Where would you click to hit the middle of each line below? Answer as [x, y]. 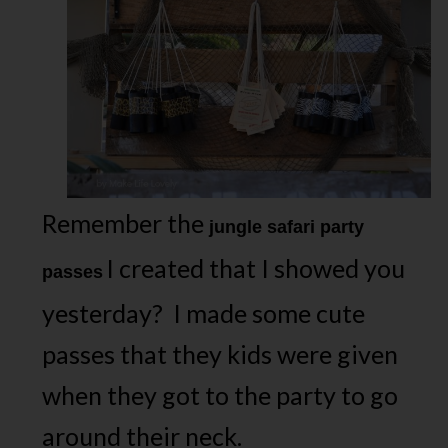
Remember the [126, 223]
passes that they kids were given [220, 354]
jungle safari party [287, 227]
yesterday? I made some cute [204, 313]
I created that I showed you [256, 268]
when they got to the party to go [220, 395]
